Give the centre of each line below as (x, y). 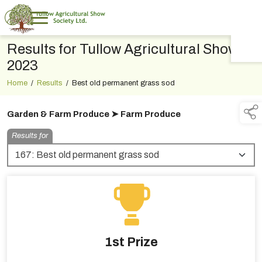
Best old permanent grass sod (123, 83)
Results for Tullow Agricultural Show (123, 49)
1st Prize (131, 242)
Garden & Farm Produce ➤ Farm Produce (94, 114)
